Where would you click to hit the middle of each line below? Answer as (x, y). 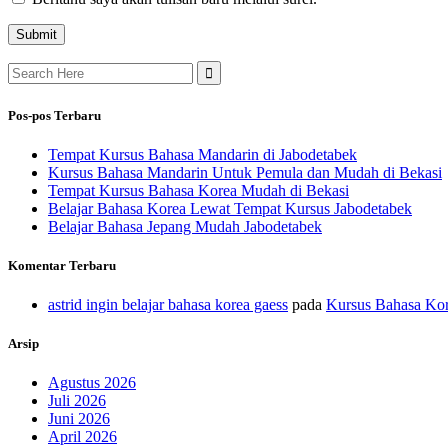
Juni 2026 (79, 419)
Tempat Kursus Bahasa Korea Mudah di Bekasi (198, 190)
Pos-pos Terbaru (54, 115)
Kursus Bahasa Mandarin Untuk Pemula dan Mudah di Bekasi (245, 172)
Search (28, 69)
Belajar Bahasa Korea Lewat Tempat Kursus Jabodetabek (230, 208)
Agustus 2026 (92, 383)
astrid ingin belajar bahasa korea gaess (168, 305)
